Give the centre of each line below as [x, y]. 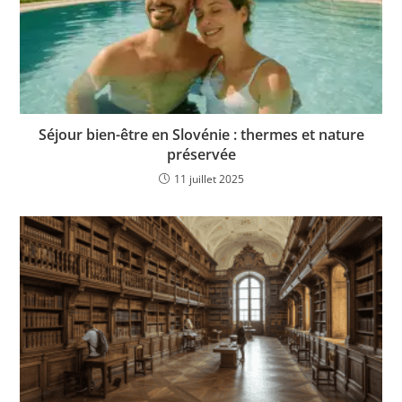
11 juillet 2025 [209, 179]
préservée [201, 154]
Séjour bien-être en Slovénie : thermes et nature [201, 134]
